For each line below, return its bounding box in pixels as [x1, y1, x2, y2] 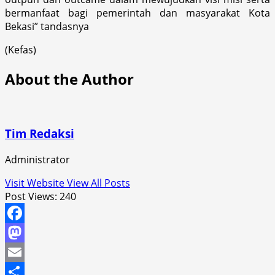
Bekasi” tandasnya [5, 19, 89, 33]
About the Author [5, 68, 134, 89]
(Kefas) [5, 42, 36, 56]
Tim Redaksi [5, 126, 74, 142]
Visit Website [5, 176, 67, 190]
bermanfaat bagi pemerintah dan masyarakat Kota [5, 6, 270, 20]
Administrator [5, 153, 70, 167]
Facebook [5, 226, 49, 240]
